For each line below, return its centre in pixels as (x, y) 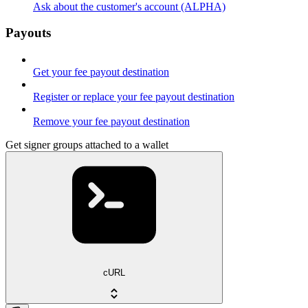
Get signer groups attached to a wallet (87, 145)
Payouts (28, 33)
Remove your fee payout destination (111, 121)
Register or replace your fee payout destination (134, 97)
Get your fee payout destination (101, 72)
